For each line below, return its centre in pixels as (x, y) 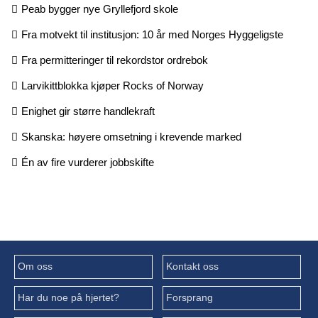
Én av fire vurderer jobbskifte (88, 163)
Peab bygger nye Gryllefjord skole (100, 9)
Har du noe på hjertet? (68, 298)
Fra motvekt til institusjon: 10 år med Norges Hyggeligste (152, 35)
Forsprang (189, 298)
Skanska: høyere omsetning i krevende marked (131, 137)
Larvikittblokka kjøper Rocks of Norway (113, 86)
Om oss (35, 267)
